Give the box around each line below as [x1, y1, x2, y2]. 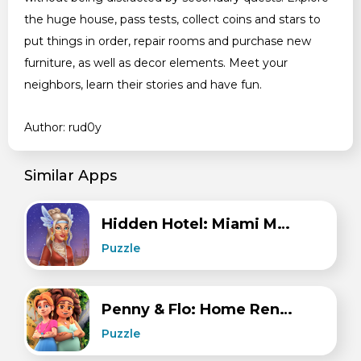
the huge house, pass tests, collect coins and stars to [24, 11, 321, 27]
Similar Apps [24, 166, 117, 185]
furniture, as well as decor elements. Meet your [24, 55, 288, 70]
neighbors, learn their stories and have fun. [24, 77, 262, 92]
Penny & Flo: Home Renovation [280, 300, 293, 318]
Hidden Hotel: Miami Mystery [277, 214, 290, 233]
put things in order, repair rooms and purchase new [24, 33, 311, 48]
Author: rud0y [24, 119, 102, 135]
